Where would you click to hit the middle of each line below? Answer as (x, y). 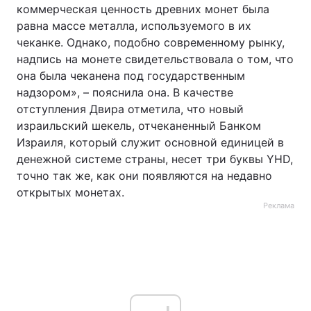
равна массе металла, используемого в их (134, 26)
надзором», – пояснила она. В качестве (125, 92)
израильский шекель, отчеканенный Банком (139, 126)
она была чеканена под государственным (131, 76)
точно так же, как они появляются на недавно (144, 176)
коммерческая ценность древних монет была (143, 9)
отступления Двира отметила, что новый (130, 109)
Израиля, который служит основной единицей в (150, 142)
